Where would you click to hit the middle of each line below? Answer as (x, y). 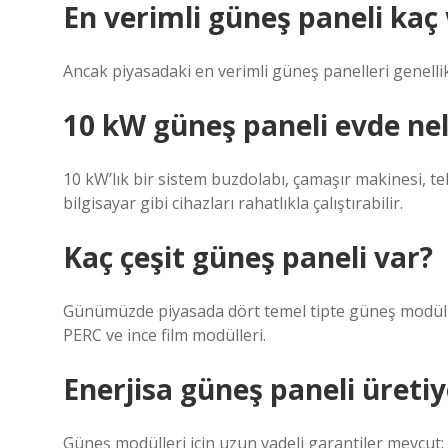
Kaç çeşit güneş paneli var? (248, 257)
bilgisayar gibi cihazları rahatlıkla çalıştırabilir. (233, 203)
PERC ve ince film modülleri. (164, 335)
